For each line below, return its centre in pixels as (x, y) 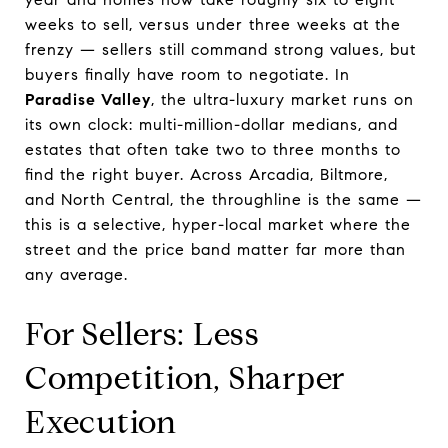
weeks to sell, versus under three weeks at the (213, 24)
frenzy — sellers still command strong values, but (220, 49)
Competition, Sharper (185, 377)
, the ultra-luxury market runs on (282, 99)
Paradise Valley (88, 99)
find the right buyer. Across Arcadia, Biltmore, (206, 174)
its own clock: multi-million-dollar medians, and (211, 124)
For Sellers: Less (142, 333)
